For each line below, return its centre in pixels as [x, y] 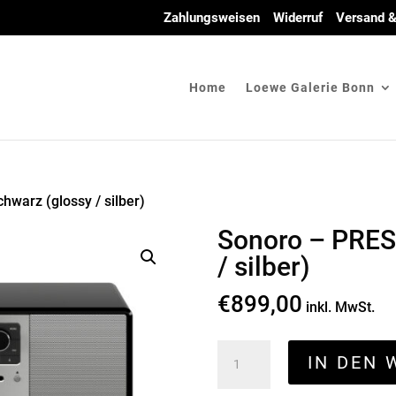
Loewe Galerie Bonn [310, 87]
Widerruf [297, 18]
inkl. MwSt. [340, 307]
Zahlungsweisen [211, 18]
